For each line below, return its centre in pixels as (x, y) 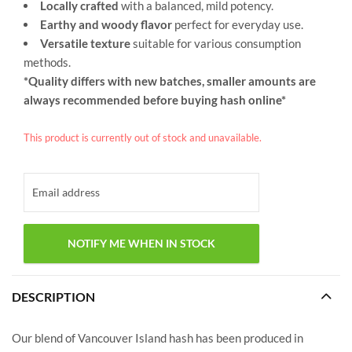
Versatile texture (85, 44)
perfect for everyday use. (238, 25)
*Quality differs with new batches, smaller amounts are (170, 81)
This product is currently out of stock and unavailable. (143, 138)
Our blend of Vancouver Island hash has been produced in (158, 337)
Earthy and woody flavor (106, 25)
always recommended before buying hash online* (155, 100)
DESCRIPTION (53, 296)
